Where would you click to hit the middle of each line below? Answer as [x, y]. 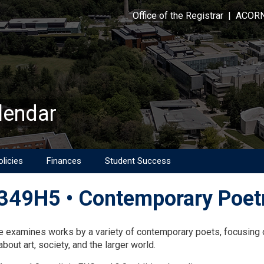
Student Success [138, 161]
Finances [64, 161]
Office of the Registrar [178, 16]
